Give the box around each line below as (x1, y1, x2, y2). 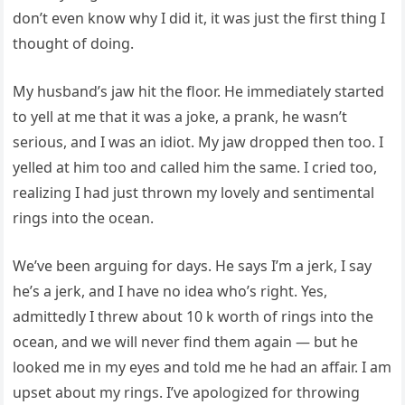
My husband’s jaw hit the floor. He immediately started (13, 81, 385, 101)
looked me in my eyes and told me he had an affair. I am (13, 357, 392, 377)
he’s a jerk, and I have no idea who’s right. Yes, (13, 281, 328, 301)
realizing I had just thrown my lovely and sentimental (13, 183, 375, 202)
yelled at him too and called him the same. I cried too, (13, 157, 378, 177)
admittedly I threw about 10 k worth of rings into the (13, 306, 374, 326)
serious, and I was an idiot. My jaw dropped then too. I (13, 132, 384, 152)
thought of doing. (13, 33, 135, 53)
